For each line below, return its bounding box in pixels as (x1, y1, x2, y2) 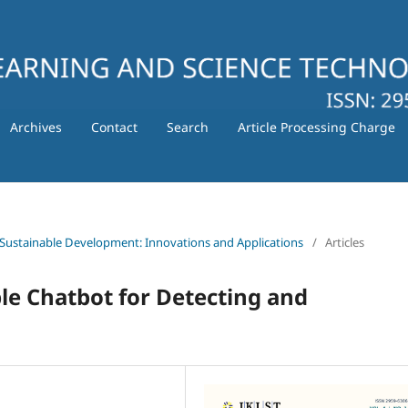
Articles (325, 233, 364, 250)
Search (166, 117, 209, 136)
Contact (90, 117, 138, 136)
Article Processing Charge (237, 117, 395, 136)
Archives (9, 117, 62, 136)
